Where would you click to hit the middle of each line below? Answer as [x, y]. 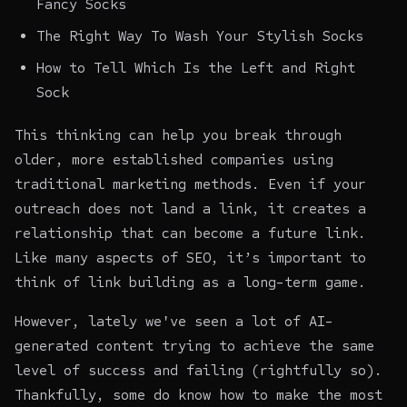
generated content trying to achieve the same [194, 345]
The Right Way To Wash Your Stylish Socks [200, 35]
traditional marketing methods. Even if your [190, 184]
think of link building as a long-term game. [190, 282]
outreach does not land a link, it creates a [190, 208]
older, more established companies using [174, 159]
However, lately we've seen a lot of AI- [174, 321]
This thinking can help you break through [178, 134]
